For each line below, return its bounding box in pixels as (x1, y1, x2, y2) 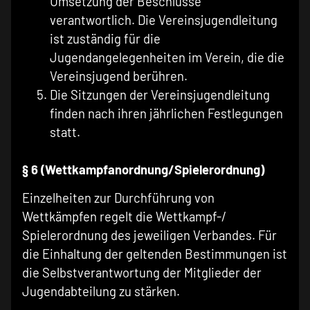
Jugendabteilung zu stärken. (22, 284, 180, 300)
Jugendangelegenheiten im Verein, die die (50, 49, 284, 65)
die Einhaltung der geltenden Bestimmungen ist (22, 246, 287, 262)
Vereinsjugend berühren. (50, 68, 188, 84)
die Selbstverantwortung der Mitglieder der (22, 265, 262, 281)
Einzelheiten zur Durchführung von (22, 190, 215, 206)
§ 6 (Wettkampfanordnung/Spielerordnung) (22, 161, 264, 177)
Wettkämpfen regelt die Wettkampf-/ (22, 209, 226, 225)
